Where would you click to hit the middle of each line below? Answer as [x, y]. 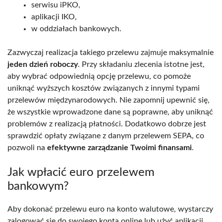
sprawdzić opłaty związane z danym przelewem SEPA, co [106, 136]
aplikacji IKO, [54, 17]
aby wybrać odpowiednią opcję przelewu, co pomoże [99, 76]
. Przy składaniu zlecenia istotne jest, [141, 64]
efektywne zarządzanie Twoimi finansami [119, 147]
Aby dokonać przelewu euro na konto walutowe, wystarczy [110, 209]
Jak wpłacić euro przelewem [81, 172]
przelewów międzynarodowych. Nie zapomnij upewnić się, [109, 100]
